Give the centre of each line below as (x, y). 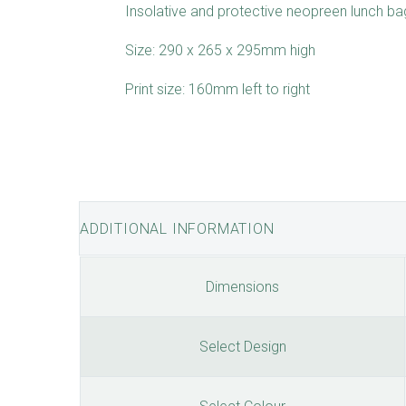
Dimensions (242, 287)
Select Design (242, 347)
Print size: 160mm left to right (217, 89)
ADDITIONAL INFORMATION (177, 229)
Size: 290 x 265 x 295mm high (220, 50)
